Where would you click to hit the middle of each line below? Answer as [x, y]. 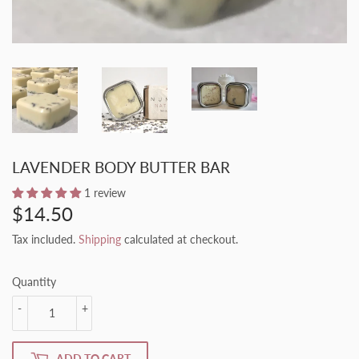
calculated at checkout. [179, 239]
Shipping [100, 239]
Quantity [34, 281]
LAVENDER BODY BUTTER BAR [121, 167]
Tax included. [45, 239]
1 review [105, 192]
